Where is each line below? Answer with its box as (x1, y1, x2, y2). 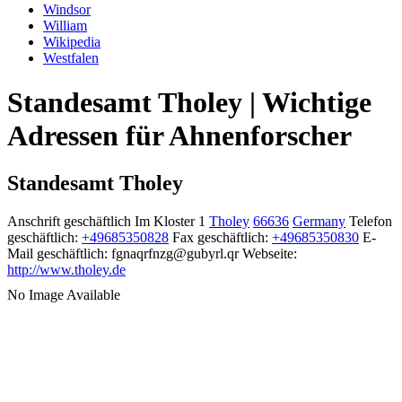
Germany (293, 214, 345, 230)
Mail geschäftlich (7, 246, 104, 262)
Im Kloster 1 (135, 214, 205, 230)
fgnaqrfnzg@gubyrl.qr (111, 246, 239, 262)
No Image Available (7, 287, 120, 303)
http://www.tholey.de (7, 262, 126, 278)
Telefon (349, 214, 392, 230)
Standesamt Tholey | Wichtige (7, 85, 371, 118)
